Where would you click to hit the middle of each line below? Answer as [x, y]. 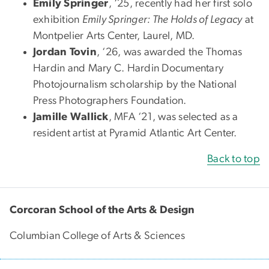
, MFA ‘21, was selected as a [173, 117]
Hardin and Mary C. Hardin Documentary [128, 68]
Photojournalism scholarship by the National [135, 84]
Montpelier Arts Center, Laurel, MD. [114, 36]
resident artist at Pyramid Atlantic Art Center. [135, 133]
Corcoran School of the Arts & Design [102, 210]
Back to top [234, 159]
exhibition [58, 20]
